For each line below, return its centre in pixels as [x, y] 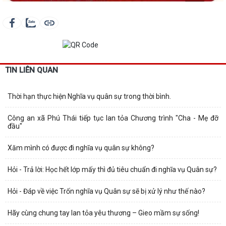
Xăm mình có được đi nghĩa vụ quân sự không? [81, 148]
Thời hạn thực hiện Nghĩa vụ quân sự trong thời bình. [89, 96]
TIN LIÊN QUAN [32, 70]
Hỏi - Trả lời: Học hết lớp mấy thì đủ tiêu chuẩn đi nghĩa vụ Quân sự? [112, 169]
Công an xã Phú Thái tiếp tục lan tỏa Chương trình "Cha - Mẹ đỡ [113, 118]
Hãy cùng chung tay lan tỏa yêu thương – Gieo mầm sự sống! [103, 213]
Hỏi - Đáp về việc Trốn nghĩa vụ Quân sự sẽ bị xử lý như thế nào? [106, 191]
